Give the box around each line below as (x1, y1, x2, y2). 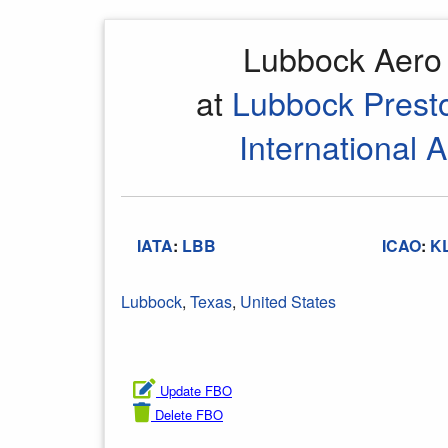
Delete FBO (155, 405, 223, 424)
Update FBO (160, 381, 232, 400)
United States (240, 290, 336, 313)
